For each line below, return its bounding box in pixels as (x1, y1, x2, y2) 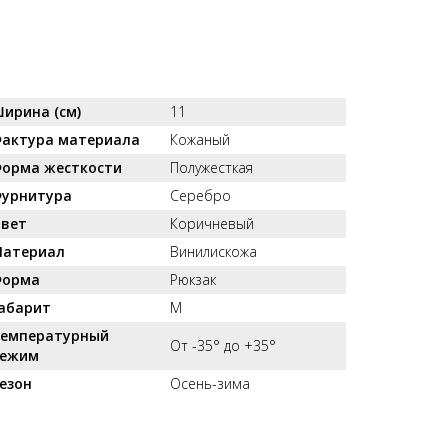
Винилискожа (170, 242, 257, 261)
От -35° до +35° (170, 336, 276, 355)
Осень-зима (170, 374, 250, 393)
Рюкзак (170, 270, 216, 289)
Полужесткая (170, 158, 253, 177)
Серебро (170, 186, 231, 205)
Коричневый (170, 214, 254, 233)
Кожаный (170, 130, 230, 149)
